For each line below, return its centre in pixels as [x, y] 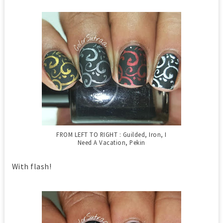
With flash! [32, 166]
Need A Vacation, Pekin [111, 142]
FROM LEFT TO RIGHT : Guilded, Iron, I [111, 134]
